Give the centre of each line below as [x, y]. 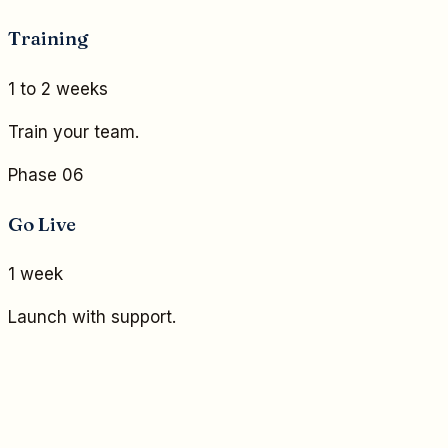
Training [48, 38]
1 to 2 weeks [58, 88]
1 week [35, 274]
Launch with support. [92, 317]
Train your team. [73, 131]
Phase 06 [46, 174]
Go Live [42, 223]
